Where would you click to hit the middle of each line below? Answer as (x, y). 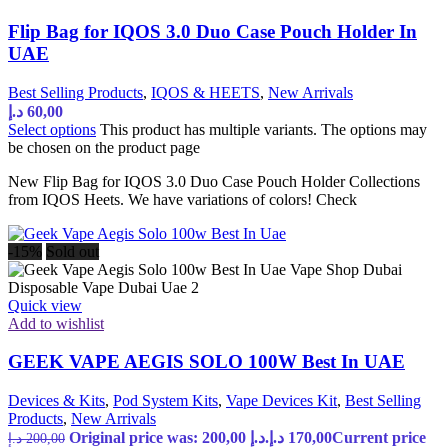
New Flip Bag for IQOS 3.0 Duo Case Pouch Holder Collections (214, 181)
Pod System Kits (165, 401)
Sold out (72, 251)
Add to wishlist (56, 323)
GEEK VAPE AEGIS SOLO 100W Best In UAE (206, 362)
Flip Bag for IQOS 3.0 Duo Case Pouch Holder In (212, 31)
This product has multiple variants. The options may (263, 129)
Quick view (45, 305)
